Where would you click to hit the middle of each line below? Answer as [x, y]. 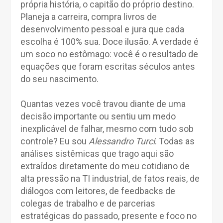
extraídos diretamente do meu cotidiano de [105, 166]
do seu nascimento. [59, 79]
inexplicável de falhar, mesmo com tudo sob [107, 129]
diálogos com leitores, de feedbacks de [98, 191]
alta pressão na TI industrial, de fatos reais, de [110, 178]
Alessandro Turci [122, 141]
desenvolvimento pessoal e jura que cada [102, 29]
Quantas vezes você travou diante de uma [103, 104]
